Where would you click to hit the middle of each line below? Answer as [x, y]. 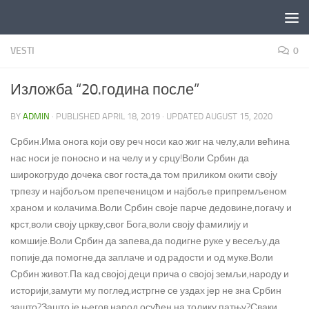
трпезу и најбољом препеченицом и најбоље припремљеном [149, 191]
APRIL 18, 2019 [131, 116]
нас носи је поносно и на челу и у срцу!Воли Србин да [130, 158]
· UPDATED [183, 116]
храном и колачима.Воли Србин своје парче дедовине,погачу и [151, 208]
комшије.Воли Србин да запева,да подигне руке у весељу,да [145, 241]
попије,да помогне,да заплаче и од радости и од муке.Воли [142, 258]
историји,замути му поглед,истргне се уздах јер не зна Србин [146, 291]
